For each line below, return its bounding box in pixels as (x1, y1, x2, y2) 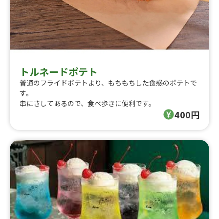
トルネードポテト (20, 64, 98, 79)
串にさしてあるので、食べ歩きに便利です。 (20, 98, 155, 108)
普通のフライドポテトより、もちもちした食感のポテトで (20, 77, 197, 88)
